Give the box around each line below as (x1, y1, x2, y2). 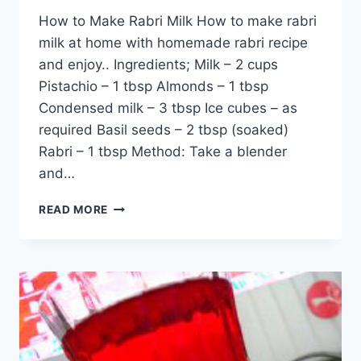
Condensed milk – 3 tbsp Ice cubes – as (39, 100, 297, 117)
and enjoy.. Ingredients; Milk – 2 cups (39, 56, 278, 73)
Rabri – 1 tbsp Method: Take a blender (39, 143, 287, 160)
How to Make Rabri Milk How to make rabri (39, 13, 317, 30)
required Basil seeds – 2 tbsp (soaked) (39, 122, 288, 139)
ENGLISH (107, 284, 159, 297)
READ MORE (39, 203, 109, 217)
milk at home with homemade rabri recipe (39, 35, 308, 52)
